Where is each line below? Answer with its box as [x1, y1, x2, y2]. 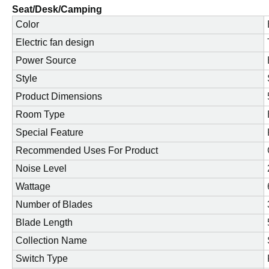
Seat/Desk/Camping [12, 4, 102, 15]
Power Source [16, 55, 76, 66]
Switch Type [16, 253, 68, 264]
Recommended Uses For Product [16, 145, 158, 156]
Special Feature [16, 127, 83, 138]
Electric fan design [16, 37, 94, 48]
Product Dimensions [16, 91, 102, 102]
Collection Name [16, 235, 87, 246]
